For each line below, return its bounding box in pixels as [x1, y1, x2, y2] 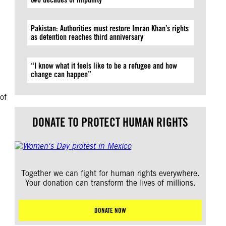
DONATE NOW [94, 206, 127, 214]
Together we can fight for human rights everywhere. [21, 168, 200, 178]
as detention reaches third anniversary [31, 32, 144, 42]
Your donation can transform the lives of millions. [25, 178, 196, 188]
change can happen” [31, 70, 92, 79]
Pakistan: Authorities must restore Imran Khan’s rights [31, 24, 189, 33]
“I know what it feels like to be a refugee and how [31, 61, 178, 71]
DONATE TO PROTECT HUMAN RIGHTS [32, 115, 189, 130]
